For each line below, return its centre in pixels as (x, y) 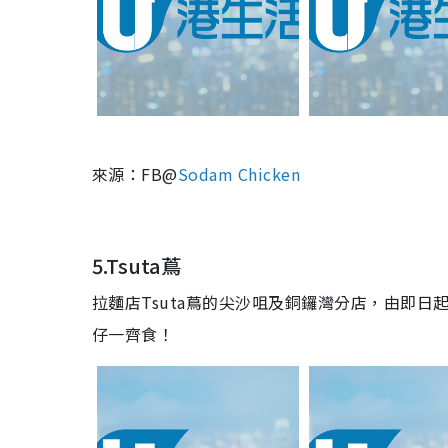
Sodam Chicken (239, 174)
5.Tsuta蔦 (136, 265)
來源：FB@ (135, 174)
